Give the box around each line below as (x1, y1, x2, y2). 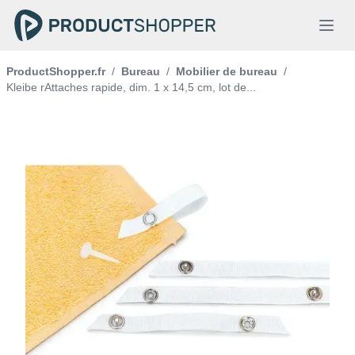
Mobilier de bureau (176, 65, 277, 78)
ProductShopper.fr (6, 65, 105, 78)
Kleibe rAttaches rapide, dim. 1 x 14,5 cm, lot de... (6, 81, 256, 94)
